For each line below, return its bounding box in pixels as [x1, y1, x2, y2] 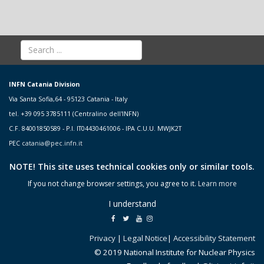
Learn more [197, 178, 237, 189]
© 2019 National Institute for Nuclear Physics [94, 246, 255, 258]
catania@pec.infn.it [22, 138, 82, 147]
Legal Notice [123, 232, 167, 243]
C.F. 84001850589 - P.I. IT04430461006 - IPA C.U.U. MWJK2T [9, 124, 181, 133]
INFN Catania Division [9, 80, 80, 88]
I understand [108, 197, 156, 209]
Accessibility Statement [173, 232, 255, 243]
